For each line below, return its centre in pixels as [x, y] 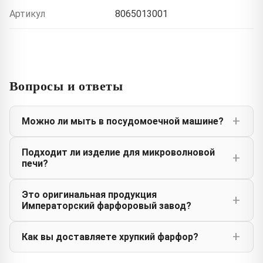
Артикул [27, 14]
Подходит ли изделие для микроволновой [118, 152]
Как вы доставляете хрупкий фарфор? [110, 237]
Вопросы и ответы [66, 85]
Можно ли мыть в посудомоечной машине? [123, 121]
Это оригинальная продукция [89, 194]
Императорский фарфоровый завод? [107, 205]
